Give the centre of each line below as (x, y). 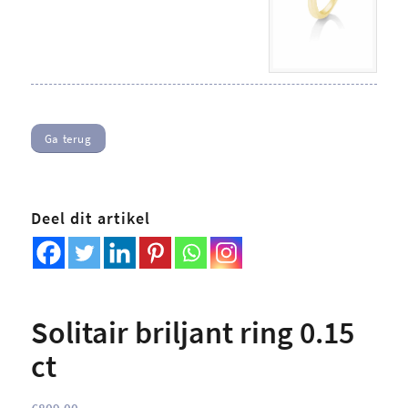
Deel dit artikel (90, 219)
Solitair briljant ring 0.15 (192, 333)
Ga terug (68, 139)
